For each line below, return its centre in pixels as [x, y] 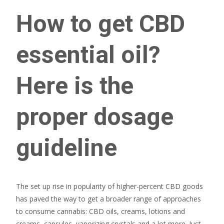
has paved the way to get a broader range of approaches [108, 199]
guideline [66, 148]
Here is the [75, 86]
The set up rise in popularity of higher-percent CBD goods [109, 186]
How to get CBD [100, 24]
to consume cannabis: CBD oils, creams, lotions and [100, 211]
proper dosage [95, 117]
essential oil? [88, 55]
